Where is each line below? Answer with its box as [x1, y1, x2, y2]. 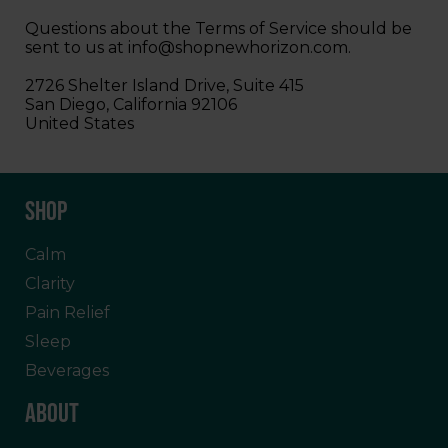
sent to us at [25, 37, 128, 57]
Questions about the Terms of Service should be [25, 18, 412, 38]
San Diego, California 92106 [25, 94, 237, 114]
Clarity [25, 273, 75, 293]
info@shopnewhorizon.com [128, 37, 348, 57]
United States [25, 113, 134, 133]
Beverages [25, 360, 109, 380]
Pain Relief [25, 302, 110, 322]
